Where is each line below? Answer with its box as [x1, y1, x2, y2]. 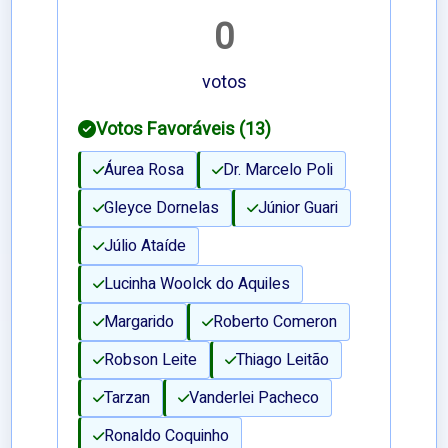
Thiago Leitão [236, 348, 330, 373]
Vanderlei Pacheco [189, 386, 320, 411]
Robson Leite [104, 348, 198, 373]
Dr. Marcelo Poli [223, 158, 334, 183]
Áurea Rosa [104, 158, 185, 183]
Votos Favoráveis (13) [96, 116, 272, 144]
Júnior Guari [258, 196, 339, 221]
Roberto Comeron [213, 310, 338, 335]
